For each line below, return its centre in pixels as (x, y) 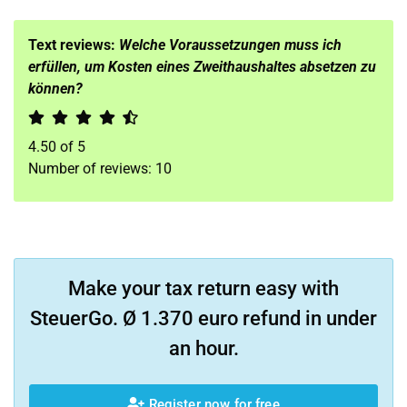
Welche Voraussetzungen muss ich (230, 45)
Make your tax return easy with (203, 288)
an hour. (203, 348)
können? (55, 89)
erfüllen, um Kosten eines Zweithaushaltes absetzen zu (202, 67)
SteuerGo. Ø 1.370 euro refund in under (203, 318)
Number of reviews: (92, 169)
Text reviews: (74, 45)
